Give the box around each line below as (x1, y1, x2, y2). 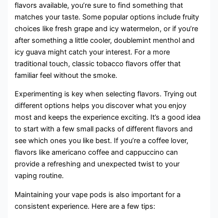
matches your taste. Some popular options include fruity (15, 12, 200, 21)
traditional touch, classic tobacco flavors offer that (15, 59, 181, 68)
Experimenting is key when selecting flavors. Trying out (15, 90, 197, 99)
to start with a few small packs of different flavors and (15, 125, 193, 134)
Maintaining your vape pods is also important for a (15, 190, 181, 199)
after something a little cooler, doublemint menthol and (15, 36, 195, 45)
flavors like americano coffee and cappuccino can (15, 148, 179, 157)
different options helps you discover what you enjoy (15, 101, 187, 110)
